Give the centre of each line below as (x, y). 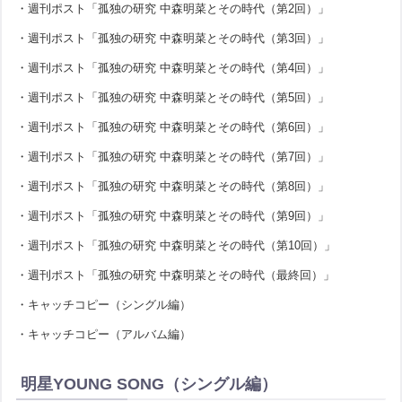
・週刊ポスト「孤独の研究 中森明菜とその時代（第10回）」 (176, 245)
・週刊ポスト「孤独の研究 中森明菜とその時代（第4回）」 (173, 67)
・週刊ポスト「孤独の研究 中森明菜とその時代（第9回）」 (173, 215)
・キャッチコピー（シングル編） (104, 304)
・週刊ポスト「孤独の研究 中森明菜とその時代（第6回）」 (173, 127)
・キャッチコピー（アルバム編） (104, 334)
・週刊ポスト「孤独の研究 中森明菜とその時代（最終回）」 (176, 275)
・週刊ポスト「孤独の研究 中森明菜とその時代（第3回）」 (173, 38)
